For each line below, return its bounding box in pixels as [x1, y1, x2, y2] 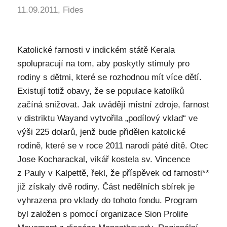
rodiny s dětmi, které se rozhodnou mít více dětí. [17, 72, 202, 82]
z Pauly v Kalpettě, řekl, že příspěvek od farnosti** [17, 168, 209, 178]
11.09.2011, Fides [17, 5, 84, 15]
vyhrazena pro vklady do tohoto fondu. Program [17, 196, 197, 205]
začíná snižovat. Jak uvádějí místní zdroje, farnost [17, 100, 209, 109]
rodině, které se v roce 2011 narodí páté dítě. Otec [17, 141, 208, 150]
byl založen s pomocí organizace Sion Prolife [17, 209, 188, 219]
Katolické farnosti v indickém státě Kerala [17, 45, 175, 55]
